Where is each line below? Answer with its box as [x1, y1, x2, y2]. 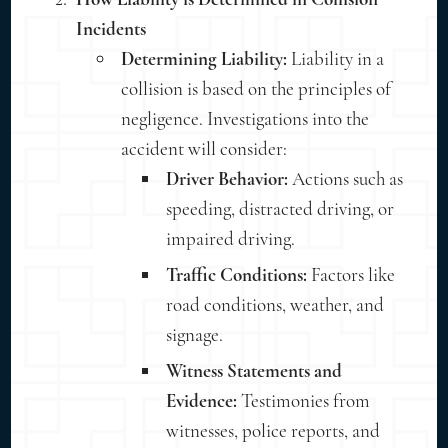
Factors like [307, 262, 396, 286]
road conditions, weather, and [166, 292, 385, 316]
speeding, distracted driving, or [166, 196, 395, 220]
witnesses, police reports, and [166, 418, 381, 442]
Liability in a [287, 46, 385, 70]
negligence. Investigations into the [121, 106, 370, 130]
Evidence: [166, 388, 238, 412]
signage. [166, 322, 224, 346]
